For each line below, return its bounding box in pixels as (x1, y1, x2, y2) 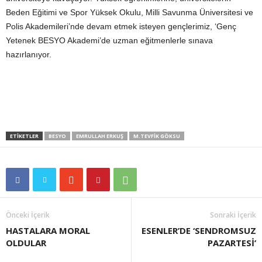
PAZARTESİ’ (208, 236, 256, 249)
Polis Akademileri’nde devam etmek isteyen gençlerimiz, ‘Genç (6, 21, 236, 31)
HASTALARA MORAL (6, 224, 90, 236)
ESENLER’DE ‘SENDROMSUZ (142, 224, 256, 236)
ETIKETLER (10, 132, 39, 140)
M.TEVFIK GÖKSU (133, 132, 180, 140)
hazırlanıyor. (6, 49, 51, 59)
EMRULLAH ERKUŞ (76, 132, 123, 140)
